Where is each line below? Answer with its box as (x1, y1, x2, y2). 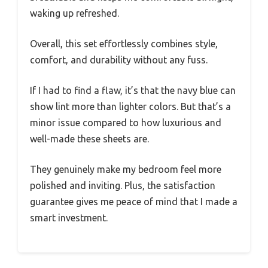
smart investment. (30, 212, 108, 224)
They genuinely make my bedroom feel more (30, 164, 221, 175)
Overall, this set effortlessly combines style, (30, 38, 218, 50)
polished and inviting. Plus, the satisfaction (30, 180, 215, 191)
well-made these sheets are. (30, 133, 149, 145)
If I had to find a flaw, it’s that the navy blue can (30, 85, 236, 96)
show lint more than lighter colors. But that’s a (30, 101, 231, 112)
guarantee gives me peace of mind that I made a (30, 196, 237, 208)
